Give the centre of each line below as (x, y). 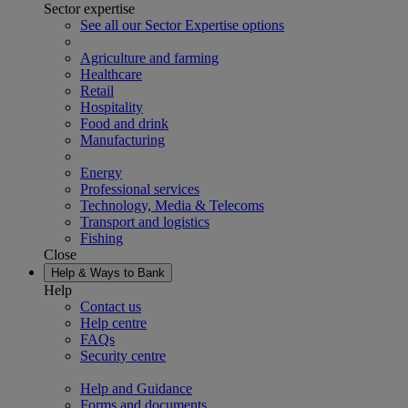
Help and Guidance (136, 388)
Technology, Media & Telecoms (172, 205)
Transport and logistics (145, 222)
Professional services (140, 189)
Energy (101, 173)
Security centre (123, 356)
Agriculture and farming (149, 58)
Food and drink (124, 123)
